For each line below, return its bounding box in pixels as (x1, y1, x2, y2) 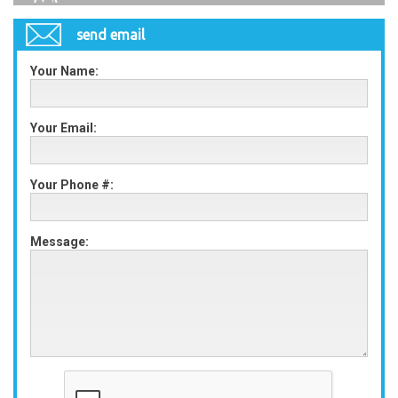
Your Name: (30, 63, 99, 78)
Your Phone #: (30, 177, 114, 192)
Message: (30, 234, 89, 249)
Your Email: (30, 120, 97, 135)
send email (76, 26, 145, 43)
